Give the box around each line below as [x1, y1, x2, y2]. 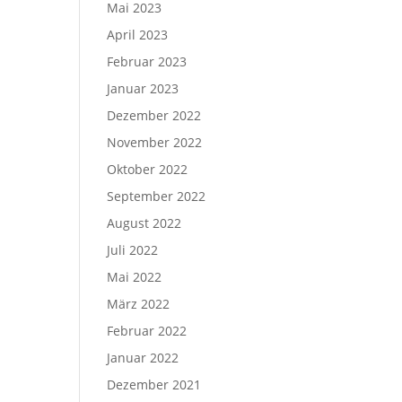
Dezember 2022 [107, 107, 202, 124]
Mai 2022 [107, 268, 162, 285]
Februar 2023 [107, 53, 188, 70]
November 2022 [107, 134, 203, 151]
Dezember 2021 [107, 376, 202, 393]
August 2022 [107, 214, 182, 232]
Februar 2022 [107, 322, 188, 339]
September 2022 [107, 188, 206, 205]
